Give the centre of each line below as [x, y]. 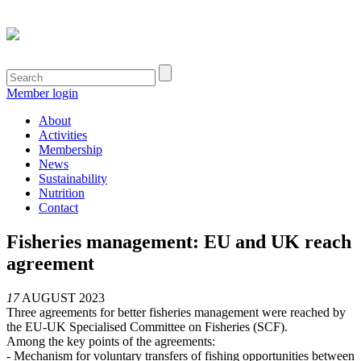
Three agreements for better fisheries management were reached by [176, 312]
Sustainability [73, 178]
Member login [42, 93]
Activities [63, 135]
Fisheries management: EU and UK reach [179, 241]
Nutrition [62, 193]
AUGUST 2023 [62, 297]
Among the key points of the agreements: [111, 341]
